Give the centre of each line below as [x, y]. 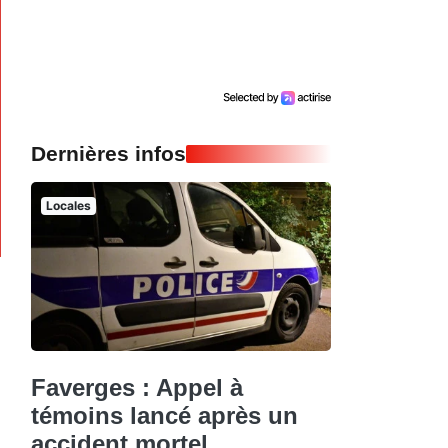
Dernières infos [108, 154]
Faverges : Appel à [137, 387]
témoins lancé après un [164, 415]
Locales [68, 206]
